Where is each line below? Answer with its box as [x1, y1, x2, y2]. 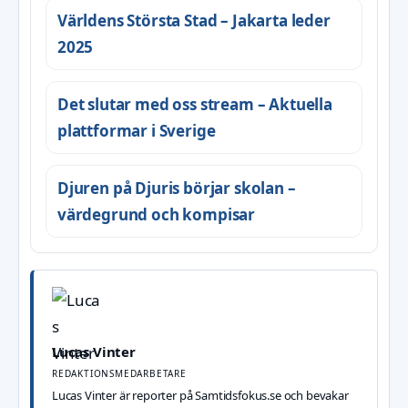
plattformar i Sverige [57, 120, 216, 142]
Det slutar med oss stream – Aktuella [57, 94, 332, 116]
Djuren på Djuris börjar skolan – [57, 178, 296, 199]
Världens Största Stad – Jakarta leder [57, 10, 331, 32]
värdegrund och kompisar [57, 204, 256, 226]
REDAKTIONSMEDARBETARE [52, 367, 187, 381]
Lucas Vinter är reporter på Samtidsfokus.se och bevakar [52, 387, 349, 404]
